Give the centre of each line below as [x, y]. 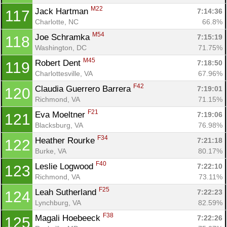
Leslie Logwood [65, 166]
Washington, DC [61, 47]
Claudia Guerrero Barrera [84, 89]
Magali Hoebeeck [69, 218]
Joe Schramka [64, 37]
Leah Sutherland [67, 192]
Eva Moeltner [61, 115]
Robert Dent [59, 63]
